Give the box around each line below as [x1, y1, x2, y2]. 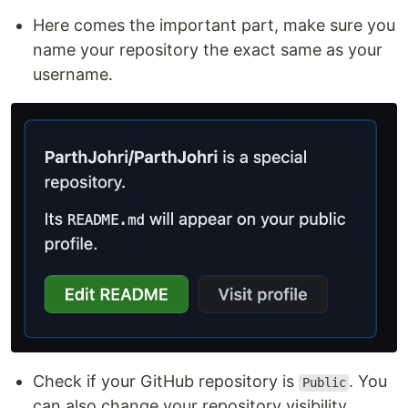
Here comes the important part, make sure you [33, 15, 395, 35]
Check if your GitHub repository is [33, 372, 299, 392]
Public [301, 375, 346, 391]
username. [33, 64, 113, 84]
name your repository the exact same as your [33, 39, 382, 59]
